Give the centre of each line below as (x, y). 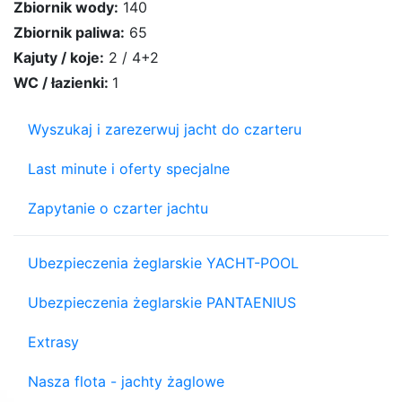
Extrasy (53, 342)
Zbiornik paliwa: (69, 33)
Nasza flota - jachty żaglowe (126, 382)
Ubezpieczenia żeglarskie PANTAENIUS (162, 303)
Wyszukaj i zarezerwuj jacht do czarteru (165, 130)
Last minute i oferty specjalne (129, 169)
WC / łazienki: (63, 83)
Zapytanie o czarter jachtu (118, 209)
